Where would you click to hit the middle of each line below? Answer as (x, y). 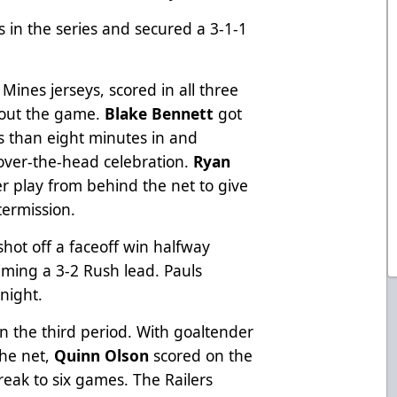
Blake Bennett (160, 113)
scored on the (203, 355)
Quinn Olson (104, 355)
